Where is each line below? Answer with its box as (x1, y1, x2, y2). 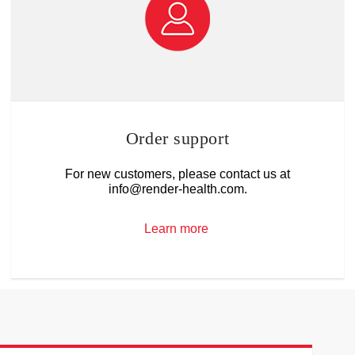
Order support (125, 128, 230, 149)
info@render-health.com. (108, 181, 247, 196)
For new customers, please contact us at (65, 166, 290, 181)
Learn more (143, 222, 208, 236)
